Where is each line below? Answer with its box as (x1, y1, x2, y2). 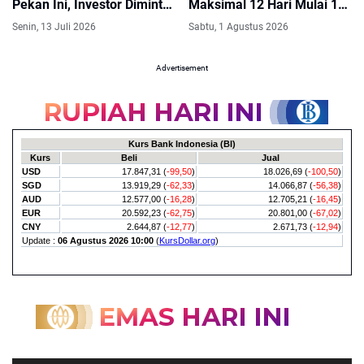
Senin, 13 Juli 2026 (12, 20, 96, 32)
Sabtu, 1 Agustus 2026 (188, 20, 288, 32)
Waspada (12, 12, 67, 28)
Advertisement (156, 63, 208, 72)
